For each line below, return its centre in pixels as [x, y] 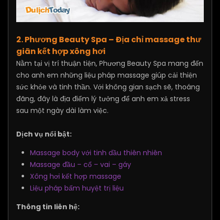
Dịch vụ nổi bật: [44, 134]
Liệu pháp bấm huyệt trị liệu [77, 188]
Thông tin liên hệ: [48, 206]
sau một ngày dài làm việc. [62, 110]
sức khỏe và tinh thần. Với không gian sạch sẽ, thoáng [108, 87]
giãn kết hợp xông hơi [61, 51]
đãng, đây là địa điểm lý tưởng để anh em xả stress [103, 98]
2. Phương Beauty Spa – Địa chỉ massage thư [109, 39]
